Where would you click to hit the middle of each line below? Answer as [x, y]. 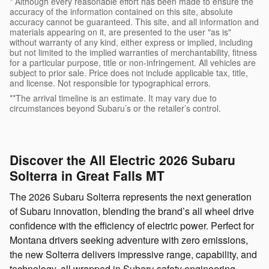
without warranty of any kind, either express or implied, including [131, 42]
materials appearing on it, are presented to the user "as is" [120, 32]
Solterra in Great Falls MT [87, 176]
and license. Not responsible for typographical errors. [110, 83]
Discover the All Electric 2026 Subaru [122, 160]
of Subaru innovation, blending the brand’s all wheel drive [132, 211]
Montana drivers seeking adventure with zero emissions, [129, 240]
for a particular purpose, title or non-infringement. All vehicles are [133, 63]
